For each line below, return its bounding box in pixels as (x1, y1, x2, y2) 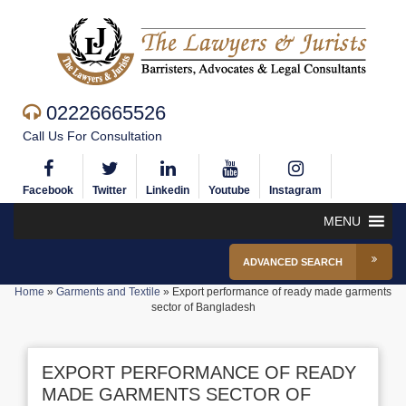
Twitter (92, 184, 127, 197)
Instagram (269, 184, 322, 197)
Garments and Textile (56, 285, 160, 298)
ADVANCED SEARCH (243, 256, 343, 267)
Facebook (23, 184, 73, 197)
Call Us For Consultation (23, 129, 162, 143)
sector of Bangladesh (150, 301, 256, 314)
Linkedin (146, 184, 189, 197)
